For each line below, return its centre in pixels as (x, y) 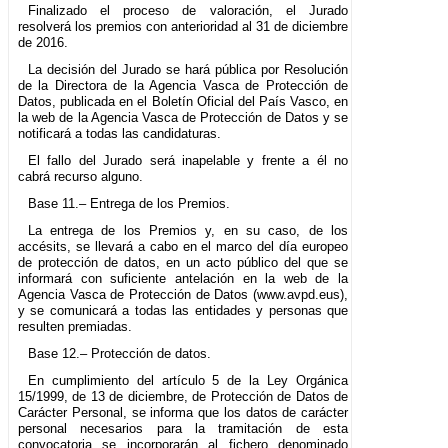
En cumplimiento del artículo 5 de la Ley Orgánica (188, 380)
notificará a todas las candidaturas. (119, 133)
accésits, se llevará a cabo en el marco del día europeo (183, 246)
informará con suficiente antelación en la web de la (183, 278)
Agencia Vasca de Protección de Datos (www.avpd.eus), (183, 294)
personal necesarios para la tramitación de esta (183, 428)
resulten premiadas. (75, 326)
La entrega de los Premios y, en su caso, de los (188, 230)
